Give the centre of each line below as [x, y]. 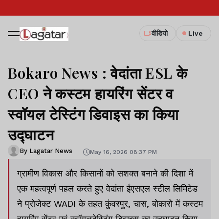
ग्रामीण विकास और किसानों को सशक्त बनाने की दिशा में [105, 173]
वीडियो [160, 33]
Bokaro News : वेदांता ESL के [98, 73]
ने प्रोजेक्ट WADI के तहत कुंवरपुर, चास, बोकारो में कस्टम [110, 204]
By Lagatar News [46, 151]
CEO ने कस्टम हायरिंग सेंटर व [91, 93]
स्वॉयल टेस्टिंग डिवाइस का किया [93, 114]
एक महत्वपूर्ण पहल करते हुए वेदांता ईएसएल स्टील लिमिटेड [107, 188]
